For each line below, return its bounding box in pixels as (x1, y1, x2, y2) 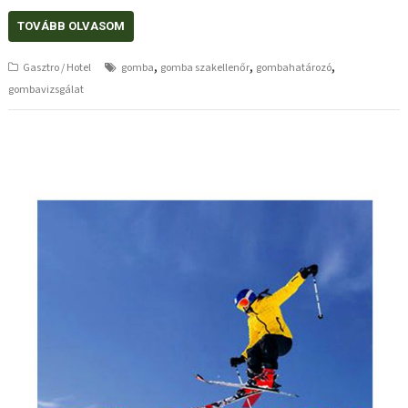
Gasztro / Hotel (23, 59, 92, 76)
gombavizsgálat (8, 81, 85, 97)
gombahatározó (256, 59, 332, 76)
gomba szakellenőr (160, 59, 250, 76)
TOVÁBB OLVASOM (17, 18, 126, 33)
